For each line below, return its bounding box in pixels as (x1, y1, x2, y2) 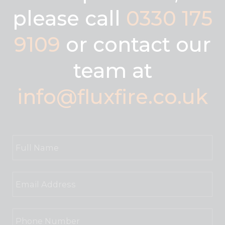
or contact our (60, 32, 211, 57)
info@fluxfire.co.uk (17, 84, 208, 109)
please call (13, 6, 126, 31)
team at (73, 58, 152, 83)
